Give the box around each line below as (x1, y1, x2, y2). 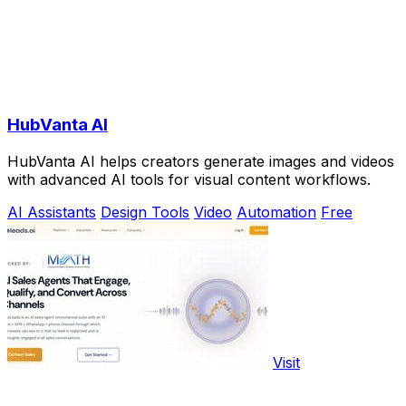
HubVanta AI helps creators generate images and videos (7, 152, 394, 171)
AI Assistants (7, 203, 96, 222)
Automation (237, 203, 316, 222)
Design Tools (101, 203, 189, 222)
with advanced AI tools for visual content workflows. (7, 170, 371, 189)
